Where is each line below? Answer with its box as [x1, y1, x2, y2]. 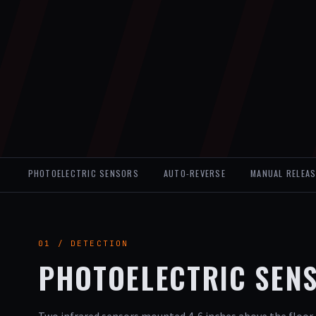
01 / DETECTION [38, 238, 129, 248]
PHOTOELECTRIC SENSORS [28, 166, 139, 181]
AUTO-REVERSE [164, 166, 226, 181]
